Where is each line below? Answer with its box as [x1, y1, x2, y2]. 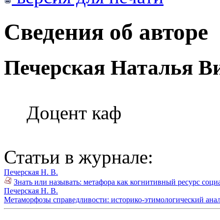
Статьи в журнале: [4, 146, 153, 168]
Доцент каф [27, 102, 121, 124]
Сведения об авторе [4, 19, 208, 45]
